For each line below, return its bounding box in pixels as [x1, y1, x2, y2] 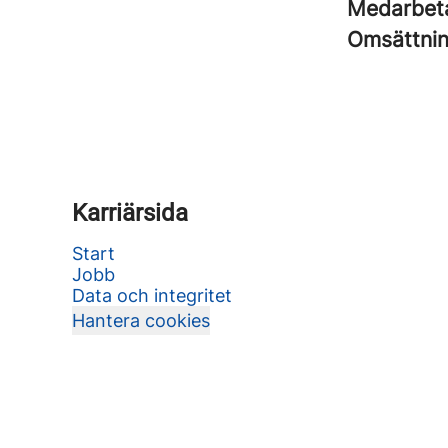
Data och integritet [72, 285, 232, 306]
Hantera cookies [72, 310, 210, 331]
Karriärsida [72, 199, 188, 227]
